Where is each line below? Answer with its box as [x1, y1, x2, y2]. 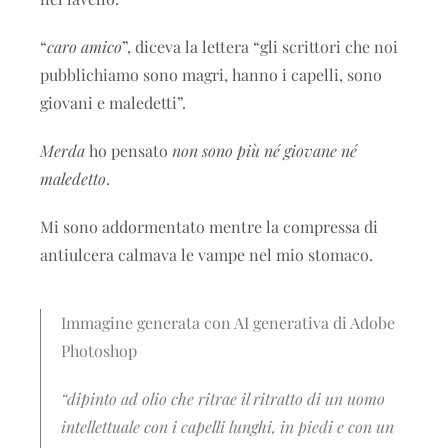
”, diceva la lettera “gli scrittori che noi [122, 36, 398, 57]
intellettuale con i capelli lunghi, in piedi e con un [61, 416, 394, 437]
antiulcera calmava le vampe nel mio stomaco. [40, 244, 373, 265]
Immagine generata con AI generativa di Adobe [61, 312, 395, 333]
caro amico [47, 36, 122, 57]
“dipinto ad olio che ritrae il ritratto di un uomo [61, 388, 385, 409]
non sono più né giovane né [172, 140, 357, 161]
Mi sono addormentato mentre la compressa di [40, 216, 378, 237]
